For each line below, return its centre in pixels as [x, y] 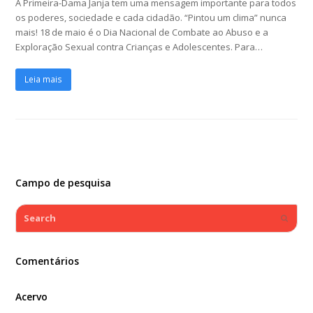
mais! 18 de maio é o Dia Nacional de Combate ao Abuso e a [142, 32]
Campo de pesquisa [64, 182]
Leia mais [44, 80]
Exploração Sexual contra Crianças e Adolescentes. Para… [139, 46]
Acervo [32, 296]
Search [31, 211]
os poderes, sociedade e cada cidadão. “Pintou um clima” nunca [151, 17]
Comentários [48, 261]
